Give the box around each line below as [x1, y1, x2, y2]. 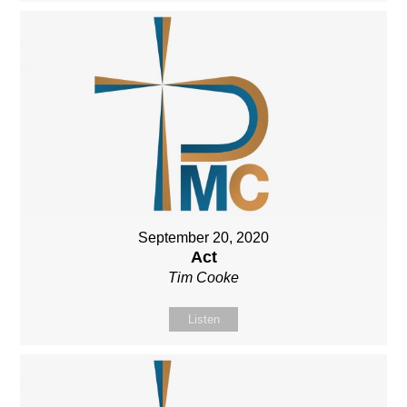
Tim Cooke [168, 269, 239, 285]
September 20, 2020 [138, 229, 269, 245]
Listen [187, 312, 220, 326]
